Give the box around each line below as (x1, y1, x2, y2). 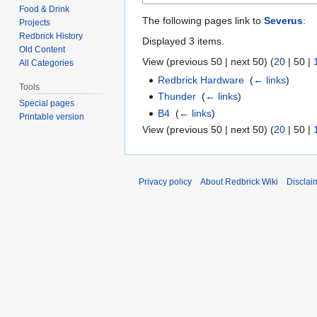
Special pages (19, 98, 75, 109)
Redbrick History (19, 30, 83, 41)
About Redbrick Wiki (200, 177, 278, 187)
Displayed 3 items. (142, 35, 224, 47)
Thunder (158, 91, 197, 103)
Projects (19, 17, 51, 28)
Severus (264, 14, 303, 26)
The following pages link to (142, 14, 264, 26)
